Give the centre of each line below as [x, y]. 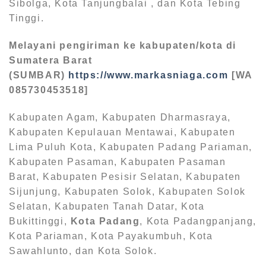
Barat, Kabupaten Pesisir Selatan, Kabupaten [125, 176]
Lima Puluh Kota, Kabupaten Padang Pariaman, [131, 147]
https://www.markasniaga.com [148, 75]
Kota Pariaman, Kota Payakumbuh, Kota [111, 236]
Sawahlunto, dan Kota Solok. [83, 251]
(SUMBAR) [39, 75]
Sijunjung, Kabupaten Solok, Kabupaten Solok [127, 191]
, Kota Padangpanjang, [198, 221]
